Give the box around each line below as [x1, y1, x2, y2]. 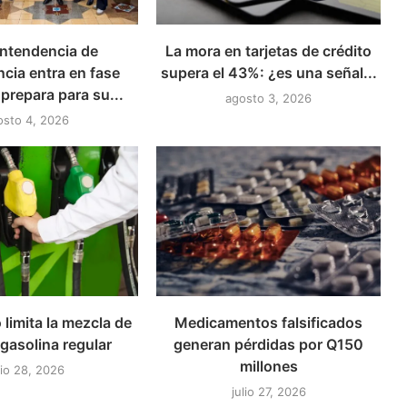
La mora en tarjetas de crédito [165, 42, 372, 61]
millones [239, 356, 298, 375]
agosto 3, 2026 [225, 91, 313, 106]
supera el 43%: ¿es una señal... [160, 64, 377, 83]
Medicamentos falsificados [174, 313, 363, 332]
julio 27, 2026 [231, 383, 306, 399]
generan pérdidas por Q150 [174, 334, 364, 353]
